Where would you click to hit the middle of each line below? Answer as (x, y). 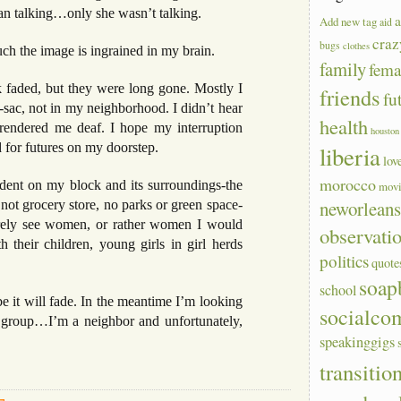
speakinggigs (358, 342)
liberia (350, 157)
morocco (348, 185)
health (344, 127)
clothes (357, 46)
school (338, 290)
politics (345, 261)
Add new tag (349, 22)
